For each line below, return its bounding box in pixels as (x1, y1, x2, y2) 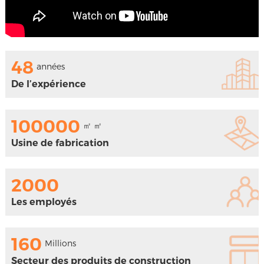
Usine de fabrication (11, 137, 109, 149)
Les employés (11, 196, 77, 208)
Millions (44, 238, 76, 249)
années (36, 61, 65, 72)
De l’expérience (11, 78, 86, 90)
